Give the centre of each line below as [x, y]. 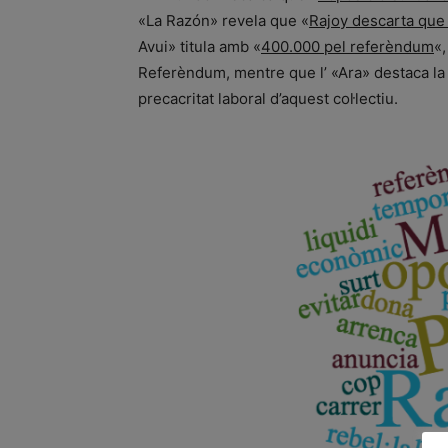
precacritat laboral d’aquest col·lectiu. [270, 98]
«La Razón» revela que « [223, 20]
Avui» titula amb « [199, 46]
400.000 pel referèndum [347, 46]
